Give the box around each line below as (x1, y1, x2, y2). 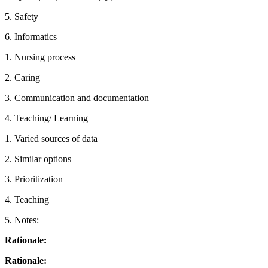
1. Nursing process (5, 51, 75, 62)
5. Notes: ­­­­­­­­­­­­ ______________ (5, 214, 111, 225)
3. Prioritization (5, 173, 63, 184)
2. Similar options (5, 153, 71, 164)
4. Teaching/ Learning (5, 112, 88, 123)
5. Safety (5, 11, 38, 22)
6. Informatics (5, 31, 59, 42)
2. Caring (5, 72, 40, 83)
